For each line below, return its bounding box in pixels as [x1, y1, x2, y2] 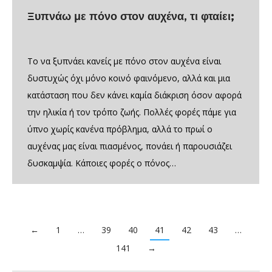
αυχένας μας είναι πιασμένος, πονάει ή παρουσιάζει [27, 140, 232, 152]
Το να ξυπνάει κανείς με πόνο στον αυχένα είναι [27, 55, 221, 67]
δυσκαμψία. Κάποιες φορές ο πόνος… [27, 157, 176, 169]
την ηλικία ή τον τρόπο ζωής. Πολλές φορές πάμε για [27, 106, 236, 118]
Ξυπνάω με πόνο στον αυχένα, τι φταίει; [27, 10, 234, 24]
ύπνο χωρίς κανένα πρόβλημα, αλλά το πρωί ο [27, 123, 212, 135]
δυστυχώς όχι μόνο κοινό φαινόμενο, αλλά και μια [27, 72, 230, 84]
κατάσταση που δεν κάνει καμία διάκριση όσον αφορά [27, 89, 242, 101]
